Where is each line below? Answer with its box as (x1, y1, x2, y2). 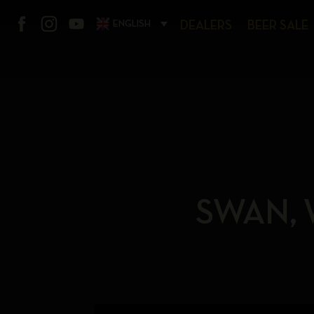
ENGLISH (113, 18, 151, 29)
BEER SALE (247, 19, 308, 32)
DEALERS (180, 19, 232, 32)
